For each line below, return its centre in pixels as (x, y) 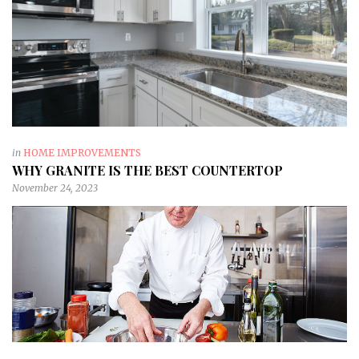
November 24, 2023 (55, 188)
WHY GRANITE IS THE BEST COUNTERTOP (149, 171)
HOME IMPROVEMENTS (82, 153)
